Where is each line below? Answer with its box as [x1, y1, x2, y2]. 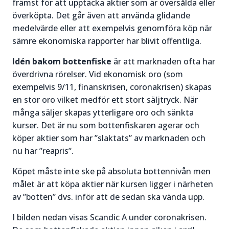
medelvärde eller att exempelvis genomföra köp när [12, 22, 212, 34]
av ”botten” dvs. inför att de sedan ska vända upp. [12, 191, 204, 202]
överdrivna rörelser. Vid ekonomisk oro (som [12, 68, 183, 80]
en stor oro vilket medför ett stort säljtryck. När [12, 94, 198, 105]
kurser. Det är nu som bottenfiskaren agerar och [12, 119, 199, 131]
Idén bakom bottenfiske [12, 55, 113, 67]
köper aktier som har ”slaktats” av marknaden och [12, 132, 205, 144]
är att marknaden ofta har [113, 55, 215, 67]
